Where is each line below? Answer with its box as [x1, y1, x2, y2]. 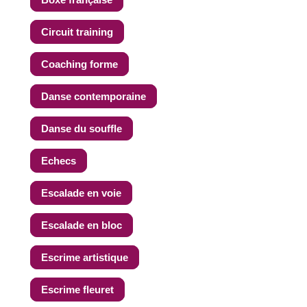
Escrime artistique [41, 251, 129, 264]
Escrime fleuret [41, 284, 114, 296]
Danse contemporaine [41, 90, 147, 103]
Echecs [41, 155, 77, 167]
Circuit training [41, 26, 114, 38]
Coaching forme [41, 58, 119, 71]
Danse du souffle [41, 123, 123, 135]
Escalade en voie [41, 187, 122, 199]
